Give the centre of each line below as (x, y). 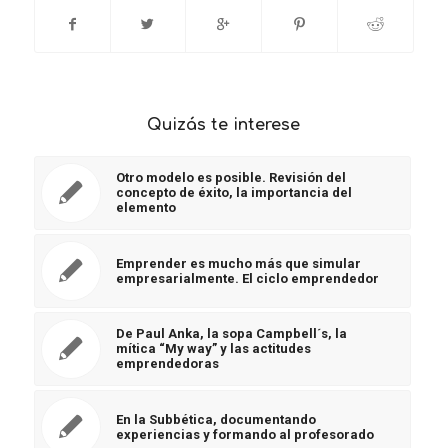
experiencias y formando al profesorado (244, 434)
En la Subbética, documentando (215, 419)
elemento (145, 207)
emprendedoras (167, 363)
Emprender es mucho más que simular (238, 263)
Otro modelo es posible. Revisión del (230, 177)
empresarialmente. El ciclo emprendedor (247, 278)
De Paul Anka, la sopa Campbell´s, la (231, 333)
